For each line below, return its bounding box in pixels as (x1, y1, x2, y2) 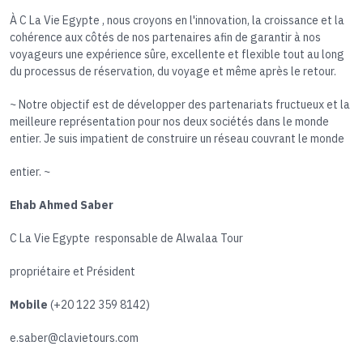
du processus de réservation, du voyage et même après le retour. (10, 64, 336, 79)
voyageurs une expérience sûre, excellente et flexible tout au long (10, 47, 344, 62)
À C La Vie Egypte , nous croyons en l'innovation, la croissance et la (10, 13, 344, 28)
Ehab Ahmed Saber (10, 198, 113, 213)
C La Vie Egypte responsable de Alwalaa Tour (10, 231, 243, 246)
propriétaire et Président (10, 264, 155, 280)
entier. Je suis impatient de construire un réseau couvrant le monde (10, 131, 344, 147)
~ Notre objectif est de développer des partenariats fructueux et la (10, 97, 350, 113)
